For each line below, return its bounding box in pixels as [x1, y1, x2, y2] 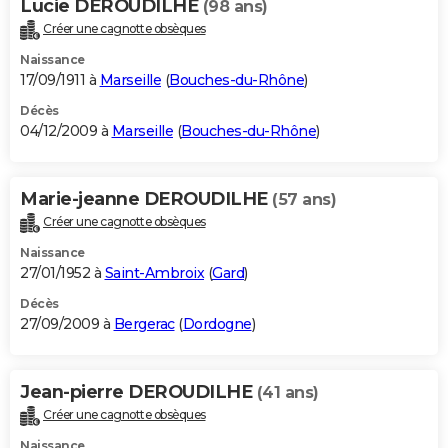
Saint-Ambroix [104, 263, 204, 282]
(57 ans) [272, 189, 336, 209]
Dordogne [182, 314, 252, 333]
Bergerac [113, 314, 175, 333]
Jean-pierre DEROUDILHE [20, 380, 257, 403]
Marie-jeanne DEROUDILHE [20, 187, 272, 210]
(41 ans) [256, 382, 319, 402]
